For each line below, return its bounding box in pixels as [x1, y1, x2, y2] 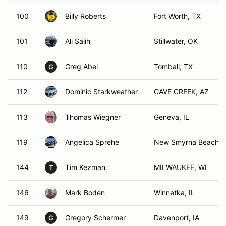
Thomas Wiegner [65, 112, 121, 121]
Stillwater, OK [154, 37, 198, 45]
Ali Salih [65, 37, 90, 45]
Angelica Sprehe [65, 138, 119, 146]
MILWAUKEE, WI [154, 163, 207, 172]
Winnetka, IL [154, 188, 195, 197]
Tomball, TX [154, 62, 193, 71]
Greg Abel [65, 62, 98, 71]
